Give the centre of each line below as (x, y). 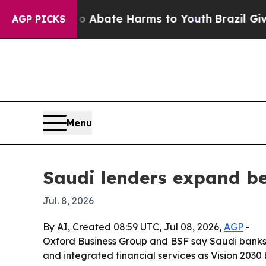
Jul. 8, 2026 (68, 200)
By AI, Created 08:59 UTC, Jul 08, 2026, (133, 227)
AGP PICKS (39, 19)
